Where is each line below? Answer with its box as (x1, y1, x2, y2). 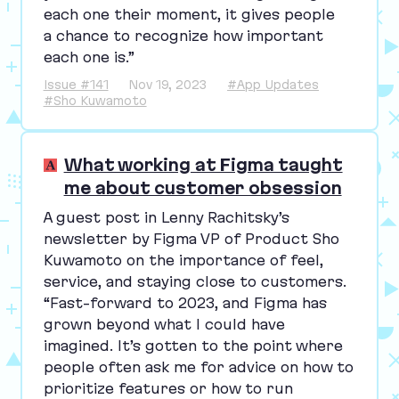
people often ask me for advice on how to (43, 358, 354, 375)
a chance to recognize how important (43, 27, 323, 44)
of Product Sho (219, 230, 339, 247)
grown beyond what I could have (43, 315, 285, 332)
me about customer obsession (63, 178, 342, 199)
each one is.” (43, 48, 134, 65)
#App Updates (227, 77, 320, 92)
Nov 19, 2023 (128, 77, 208, 92)
